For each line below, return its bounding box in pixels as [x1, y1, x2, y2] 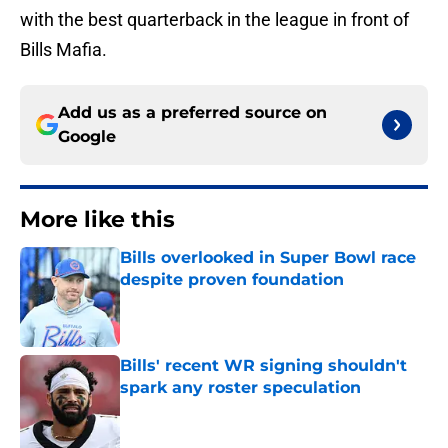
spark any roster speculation [120, 378, 361, 398]
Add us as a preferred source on [58, 103, 327, 123]
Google [58, 127, 116, 147]
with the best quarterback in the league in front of [20, 9, 409, 31]
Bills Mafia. [20, 39, 107, 61]
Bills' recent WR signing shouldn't [120, 356, 407, 376]
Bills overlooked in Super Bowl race [120, 248, 416, 268]
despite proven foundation [120, 270, 344, 290]
